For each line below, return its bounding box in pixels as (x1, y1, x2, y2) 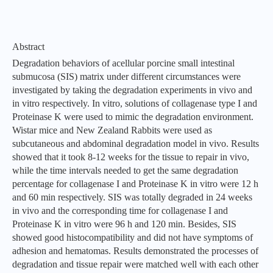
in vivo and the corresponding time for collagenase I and (12, 205, 228, 216)
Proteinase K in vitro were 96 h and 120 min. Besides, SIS (12, 219, 236, 229)
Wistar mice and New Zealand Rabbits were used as (12, 125, 212, 135)
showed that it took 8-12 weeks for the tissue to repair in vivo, (12, 152, 249, 162)
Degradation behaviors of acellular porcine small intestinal (12, 58, 235, 68)
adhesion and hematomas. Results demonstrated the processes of (12, 246, 258, 256)
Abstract (12, 41, 44, 52)
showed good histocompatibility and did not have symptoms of (12, 232, 253, 243)
